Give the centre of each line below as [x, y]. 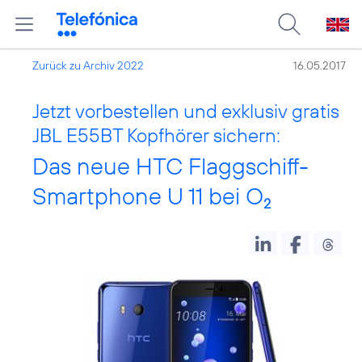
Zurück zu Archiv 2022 [88, 65]
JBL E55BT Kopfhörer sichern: [156, 135]
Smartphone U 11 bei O [148, 196]
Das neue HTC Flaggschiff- [170, 166]
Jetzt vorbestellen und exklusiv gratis [186, 111]
